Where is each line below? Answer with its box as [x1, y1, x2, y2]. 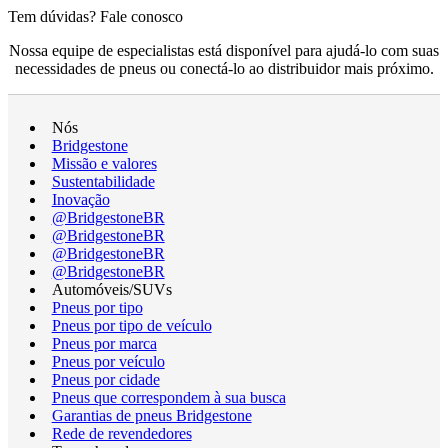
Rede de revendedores [51, 425, 192, 442]
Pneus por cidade [51, 371, 160, 388]
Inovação [51, 191, 110, 208]
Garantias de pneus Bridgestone [51, 407, 252, 424]
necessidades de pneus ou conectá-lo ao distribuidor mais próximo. [14, 60, 434, 77]
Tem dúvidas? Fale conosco [8, 8, 183, 25]
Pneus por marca [51, 335, 157, 352]
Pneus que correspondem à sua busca [51, 389, 286, 406]
